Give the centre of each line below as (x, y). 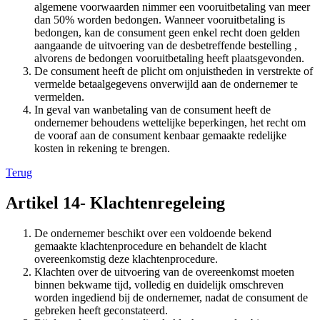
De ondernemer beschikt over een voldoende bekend (153, 234)
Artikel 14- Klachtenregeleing (115, 203)
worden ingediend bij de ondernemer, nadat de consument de (171, 298)
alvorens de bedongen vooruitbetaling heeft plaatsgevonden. (169, 59)
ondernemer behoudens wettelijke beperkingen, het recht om (170, 123)
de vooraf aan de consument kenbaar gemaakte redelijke (160, 136)
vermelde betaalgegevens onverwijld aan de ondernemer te (166, 84)
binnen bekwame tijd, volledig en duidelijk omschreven (159, 285)
